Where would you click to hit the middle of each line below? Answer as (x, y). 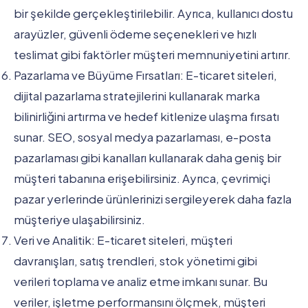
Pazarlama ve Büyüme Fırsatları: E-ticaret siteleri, (145, 75)
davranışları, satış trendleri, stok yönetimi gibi (135, 260)
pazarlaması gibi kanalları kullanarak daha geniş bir (147, 157)
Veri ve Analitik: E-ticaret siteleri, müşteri (123, 240)
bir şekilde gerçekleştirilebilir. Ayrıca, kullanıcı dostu (153, 13)
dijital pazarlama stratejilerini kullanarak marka (137, 95)
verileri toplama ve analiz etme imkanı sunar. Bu (141, 281)
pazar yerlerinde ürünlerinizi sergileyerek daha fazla (153, 198)
